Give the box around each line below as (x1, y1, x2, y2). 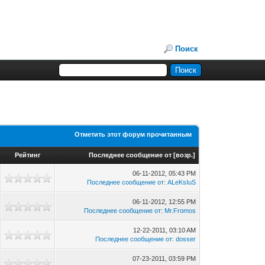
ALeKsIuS (167, 179, 196, 186)
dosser (176, 235, 196, 243)
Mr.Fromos (164, 207, 196, 214)
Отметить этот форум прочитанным (75, 131, 192, 138)
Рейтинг (15, 151, 41, 159)
